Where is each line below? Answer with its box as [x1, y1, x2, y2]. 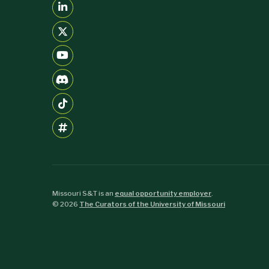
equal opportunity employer [115, 189, 211, 198]
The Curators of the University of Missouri [79, 200, 225, 209]
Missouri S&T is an [52, 189, 115, 198]
